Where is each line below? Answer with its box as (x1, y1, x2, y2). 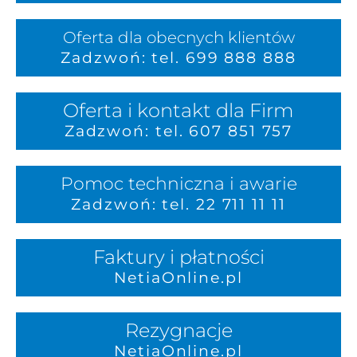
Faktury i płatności (92, 245, 265, 269)
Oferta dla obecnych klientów (62, 28, 295, 48)
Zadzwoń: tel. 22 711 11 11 (71, 195, 286, 214)
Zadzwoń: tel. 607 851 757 (64, 122, 293, 141)
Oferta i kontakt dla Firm (63, 99, 294, 123)
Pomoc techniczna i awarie (60, 173, 297, 195)
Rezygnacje (124, 319, 233, 343)
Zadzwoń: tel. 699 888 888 (61, 49, 296, 68)
